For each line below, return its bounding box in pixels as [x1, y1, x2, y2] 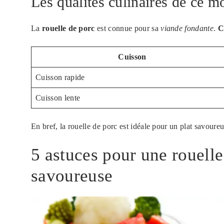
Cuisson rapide [35, 73, 85, 82]
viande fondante [160, 24, 213, 33]
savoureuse [31, 166, 113, 186]
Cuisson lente [35, 93, 80, 102]
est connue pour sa [94, 24, 161, 33]
